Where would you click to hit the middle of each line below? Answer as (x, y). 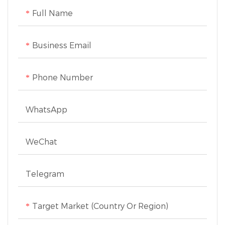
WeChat (41, 142)
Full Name (52, 13)
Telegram (45, 174)
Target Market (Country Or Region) (100, 206)
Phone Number (63, 77)
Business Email (62, 45)
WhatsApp (46, 109)
